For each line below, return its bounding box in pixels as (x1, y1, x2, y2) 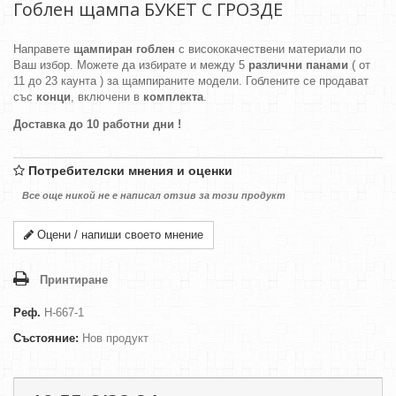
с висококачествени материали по (175, 42, 362, 56)
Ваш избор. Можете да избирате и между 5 (13, 58, 248, 72)
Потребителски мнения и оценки (28, 164, 232, 178)
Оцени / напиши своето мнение (34, 228, 203, 241)
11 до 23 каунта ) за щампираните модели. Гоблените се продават (13, 74, 369, 88)
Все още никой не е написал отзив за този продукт (22, 190, 286, 201)
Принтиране (40, 273, 108, 286)
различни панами (248, 58, 348, 72)
